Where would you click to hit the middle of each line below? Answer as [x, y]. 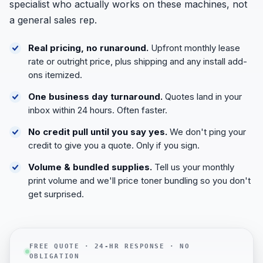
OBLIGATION [54, 257]
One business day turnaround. [95, 97]
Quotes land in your [202, 97]
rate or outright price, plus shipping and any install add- [138, 62]
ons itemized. [55, 75]
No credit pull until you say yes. [98, 132]
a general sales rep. [53, 20]
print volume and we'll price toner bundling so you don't [139, 181]
